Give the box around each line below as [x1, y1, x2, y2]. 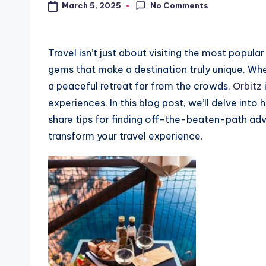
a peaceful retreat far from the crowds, [48, 80, 233, 92]
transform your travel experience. [48, 129, 203, 142]
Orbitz [233, 80, 262, 92]
